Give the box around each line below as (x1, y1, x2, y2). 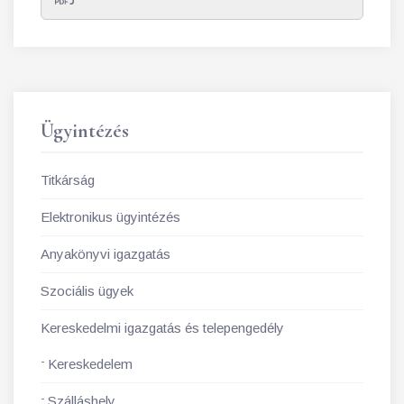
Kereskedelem (48, 356, 133, 372)
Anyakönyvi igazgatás (41, 246, 170, 262)
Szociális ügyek (41, 283, 133, 298)
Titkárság (41, 172, 95, 188)
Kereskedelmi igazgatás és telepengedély (41, 320, 284, 335)
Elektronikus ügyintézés (41, 209, 180, 225)
